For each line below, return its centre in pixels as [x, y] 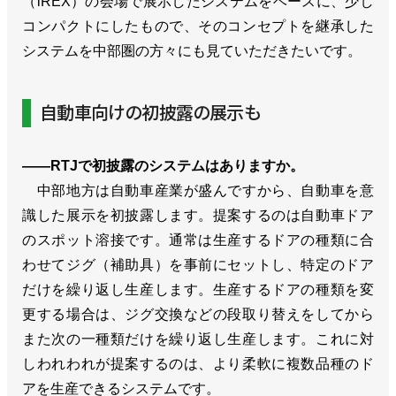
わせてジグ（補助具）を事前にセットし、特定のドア [198, 265]
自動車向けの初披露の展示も [150, 113]
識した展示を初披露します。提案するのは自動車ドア [198, 216]
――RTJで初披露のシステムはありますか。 [164, 166]
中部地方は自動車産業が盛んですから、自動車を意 [198, 191]
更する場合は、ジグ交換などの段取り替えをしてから [198, 315]
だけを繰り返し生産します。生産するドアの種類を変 [198, 290]
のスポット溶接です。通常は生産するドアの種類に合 [198, 240]
